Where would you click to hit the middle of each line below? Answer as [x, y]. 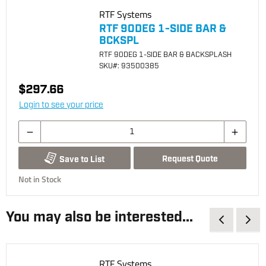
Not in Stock [40, 179]
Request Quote [190, 159]
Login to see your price [61, 105]
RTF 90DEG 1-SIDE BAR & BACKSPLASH [165, 55]
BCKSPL [119, 41]
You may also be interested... [99, 217]
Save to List [82, 159]
